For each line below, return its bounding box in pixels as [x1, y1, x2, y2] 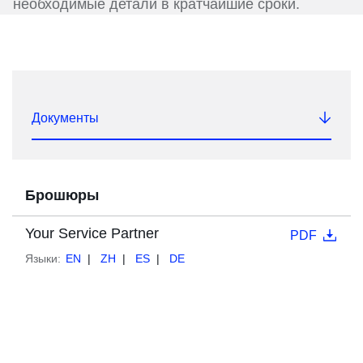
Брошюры [25, 187, 99, 204]
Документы [32, 111, 99, 126]
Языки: [25, 252, 61, 266]
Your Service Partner [25, 225, 159, 242]
